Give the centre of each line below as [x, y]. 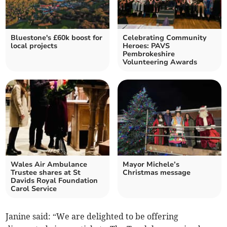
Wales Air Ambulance [49, 165]
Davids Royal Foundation [54, 181]
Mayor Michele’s [151, 165]
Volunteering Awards [160, 62]
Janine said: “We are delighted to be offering [92, 217]
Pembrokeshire [149, 54]
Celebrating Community [165, 38]
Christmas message [157, 173]
